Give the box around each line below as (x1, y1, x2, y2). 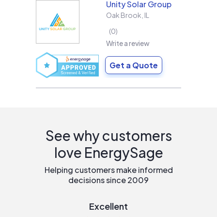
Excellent (89, 200, 128, 212)
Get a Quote (109, 60, 158, 71)
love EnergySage (54, 143, 163, 161)
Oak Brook (106, 10, 141, 19)
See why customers (45, 126, 172, 144)
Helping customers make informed (44, 164, 173, 175)
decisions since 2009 (68, 174, 149, 185)
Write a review (106, 39, 150, 48)
